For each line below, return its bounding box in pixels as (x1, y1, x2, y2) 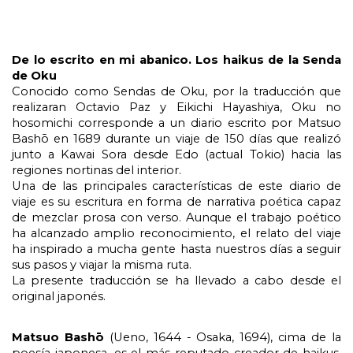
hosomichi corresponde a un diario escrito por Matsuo (12, 116, 341, 130)
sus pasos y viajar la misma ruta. (12, 258, 191, 272)
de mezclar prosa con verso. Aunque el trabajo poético (12, 210, 341, 225)
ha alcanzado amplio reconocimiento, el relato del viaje (12, 226, 341, 240)
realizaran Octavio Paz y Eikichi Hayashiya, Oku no (12, 100, 341, 114)
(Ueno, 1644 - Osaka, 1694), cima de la (109, 330, 342, 344)
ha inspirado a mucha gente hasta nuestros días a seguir (12, 242, 341, 256)
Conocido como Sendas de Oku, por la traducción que (12, 84, 341, 98)
